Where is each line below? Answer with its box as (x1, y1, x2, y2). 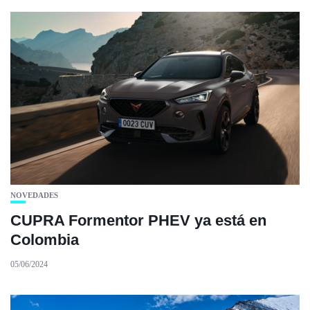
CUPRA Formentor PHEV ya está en (10, 212, 266, 230)
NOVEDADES (10, 191, 58, 200)
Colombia (10, 231, 79, 249)
